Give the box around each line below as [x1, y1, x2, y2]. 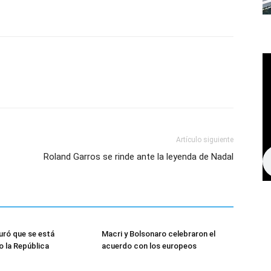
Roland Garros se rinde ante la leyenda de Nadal [44, 151, 233, 162]
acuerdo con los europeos [102, 241, 197, 250]
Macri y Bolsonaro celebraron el [102, 229, 215, 238]
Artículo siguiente [176, 135, 233, 144]
